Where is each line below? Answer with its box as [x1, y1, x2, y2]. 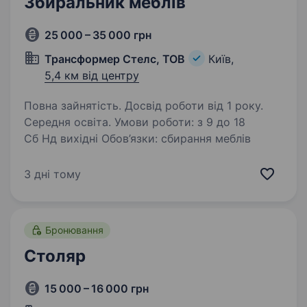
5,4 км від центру [45, 69, 139, 82]
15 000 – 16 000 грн [45, 282, 149, 295]
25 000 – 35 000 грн [45, 28, 151, 42]
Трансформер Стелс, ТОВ [45, 52, 185, 66]
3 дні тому [24, 167, 81, 181]
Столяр [24, 246, 86, 266]
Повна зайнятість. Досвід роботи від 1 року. [24, 99, 263, 112]
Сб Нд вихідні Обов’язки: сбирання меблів [24, 132, 251, 145]
